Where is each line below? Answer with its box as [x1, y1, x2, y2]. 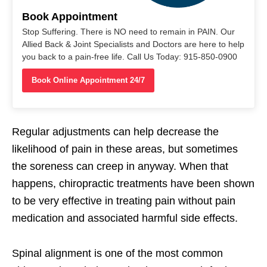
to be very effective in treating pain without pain [12, 194, 235, 207]
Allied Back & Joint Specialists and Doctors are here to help [22, 39, 244, 49]
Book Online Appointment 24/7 [32, 75, 145, 85]
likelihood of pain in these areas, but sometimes [12, 142, 238, 155]
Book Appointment [22, 10, 117, 23]
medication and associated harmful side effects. [12, 212, 238, 224]
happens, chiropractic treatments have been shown [12, 177, 254, 190]
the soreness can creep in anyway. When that [12, 160, 228, 172]
